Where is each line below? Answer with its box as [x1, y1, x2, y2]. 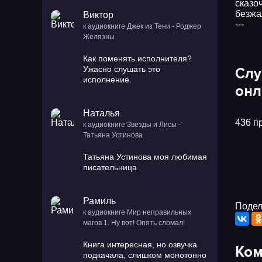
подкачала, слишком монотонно [83, 250, 206, 260]
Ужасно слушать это [83, 64, 160, 74]
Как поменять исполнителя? [83, 54, 192, 63]
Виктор [83, 10, 113, 20]
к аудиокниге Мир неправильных [83, 208, 191, 216]
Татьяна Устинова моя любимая [83, 152, 207, 161]
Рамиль [83, 196, 116, 206]
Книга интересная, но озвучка [83, 240, 197, 249]
